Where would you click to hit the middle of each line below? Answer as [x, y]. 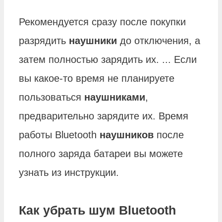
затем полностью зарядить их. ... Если [108, 60]
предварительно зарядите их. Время [104, 116]
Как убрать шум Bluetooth [97, 210]
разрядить [44, 41]
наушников [127, 135]
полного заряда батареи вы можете [101, 154]
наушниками [115, 97]
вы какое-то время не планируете [97, 79]
